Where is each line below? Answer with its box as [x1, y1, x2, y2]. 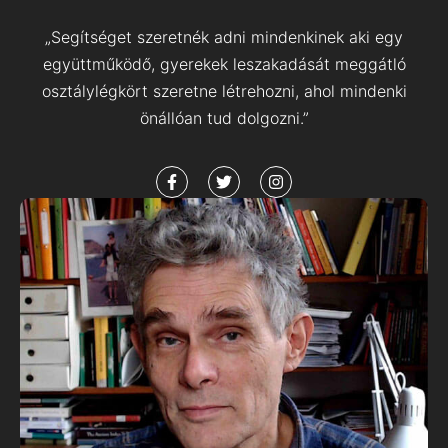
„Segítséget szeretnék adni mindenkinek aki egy [45, 27, 403, 47]
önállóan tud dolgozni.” [139, 108, 309, 128]
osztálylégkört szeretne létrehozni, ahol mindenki [41, 81, 407, 101]
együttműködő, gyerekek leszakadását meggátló [42, 54, 406, 74]
